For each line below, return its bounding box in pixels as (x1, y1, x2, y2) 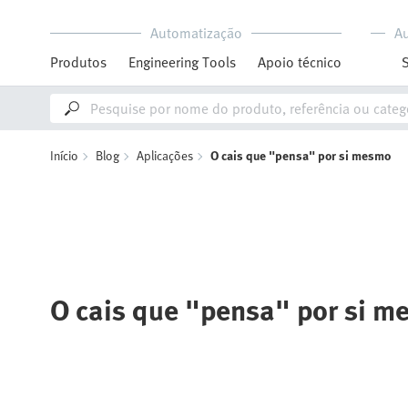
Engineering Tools (128, 51, 236, 73)
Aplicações (137, 146, 193, 165)
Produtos (50, 51, 107, 73)
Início (50, 146, 78, 165)
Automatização (149, 22, 242, 44)
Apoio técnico (258, 51, 342, 73)
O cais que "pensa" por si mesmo (210, 146, 391, 165)
